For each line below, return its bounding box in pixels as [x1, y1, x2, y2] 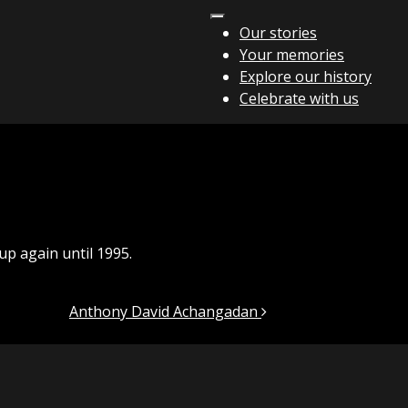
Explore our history [240, 66, 372, 87]
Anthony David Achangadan [69, 301, 261, 321]
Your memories [240, 45, 344, 65]
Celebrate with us [240, 88, 359, 108]
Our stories [240, 23, 317, 43]
